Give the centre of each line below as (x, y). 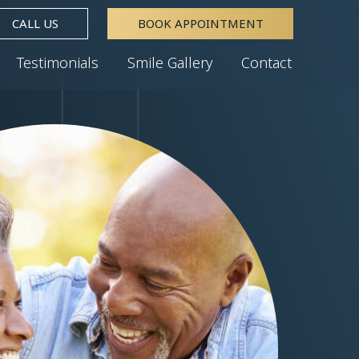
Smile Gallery (170, 62)
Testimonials (58, 62)
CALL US (35, 23)
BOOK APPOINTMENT (200, 23)
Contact (266, 62)
